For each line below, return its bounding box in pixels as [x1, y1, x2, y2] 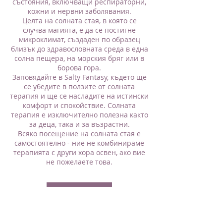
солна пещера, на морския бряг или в [14, 54, 144, 63]
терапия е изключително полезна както [10, 110, 148, 119]
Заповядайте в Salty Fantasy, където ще [12, 72, 147, 82]
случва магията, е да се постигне [23, 25, 136, 35]
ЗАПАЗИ [65, 187, 93, 197]
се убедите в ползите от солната [24, 82, 135, 91]
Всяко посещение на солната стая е [18, 129, 141, 138]
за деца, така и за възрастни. [29, 119, 130, 129]
